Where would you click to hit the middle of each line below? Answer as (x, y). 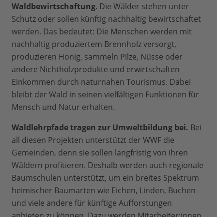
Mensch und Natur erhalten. (63, 107)
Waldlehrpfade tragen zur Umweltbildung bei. (100, 128)
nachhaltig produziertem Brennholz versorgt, (94, 44)
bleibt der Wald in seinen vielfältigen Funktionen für (105, 95)
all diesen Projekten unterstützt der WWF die (93, 140)
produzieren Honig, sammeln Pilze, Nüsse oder (97, 57)
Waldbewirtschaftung (54, 7)
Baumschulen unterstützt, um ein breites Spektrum (105, 178)
